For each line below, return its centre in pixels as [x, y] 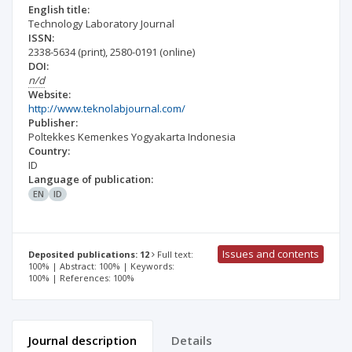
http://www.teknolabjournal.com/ [107, 108]
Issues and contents [271, 254]
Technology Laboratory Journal [101, 24]
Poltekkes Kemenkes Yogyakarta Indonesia [132, 137]
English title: [59, 9]
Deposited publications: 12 [89, 255]
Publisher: [53, 123]
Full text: [174, 255]
